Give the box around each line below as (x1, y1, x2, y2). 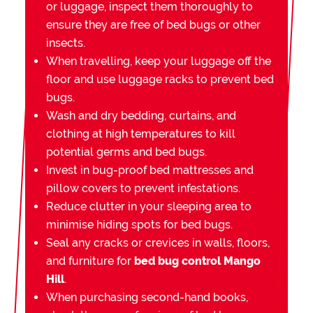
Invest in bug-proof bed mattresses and (45, 163, 254, 177)
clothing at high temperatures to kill (45, 126, 235, 140)
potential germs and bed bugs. (45, 145, 207, 159)
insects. (45, 36, 85, 50)
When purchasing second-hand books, (45, 290, 248, 304)
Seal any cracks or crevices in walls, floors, (45, 235, 270, 249)
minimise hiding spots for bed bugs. (45, 217, 233, 231)
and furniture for (45, 254, 134, 268)
